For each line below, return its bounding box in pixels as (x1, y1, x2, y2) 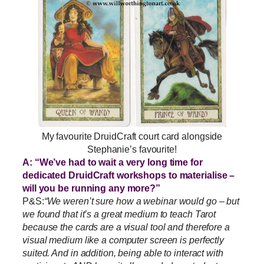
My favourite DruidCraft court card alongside (41, 131, 223, 142)
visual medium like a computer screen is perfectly (22, 235, 225, 246)
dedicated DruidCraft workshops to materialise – (22, 170, 235, 181)
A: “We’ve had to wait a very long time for (22, 157, 203, 168)
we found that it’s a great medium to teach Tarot (22, 209, 216, 220)
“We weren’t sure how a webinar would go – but (44, 196, 240, 207)
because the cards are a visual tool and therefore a (22, 222, 230, 233)
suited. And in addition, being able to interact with (22, 247, 223, 259)
